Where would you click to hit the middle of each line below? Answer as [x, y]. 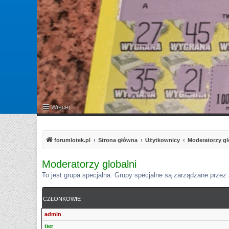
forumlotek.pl [72, 140]
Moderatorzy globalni [89, 164]
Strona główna [118, 140]
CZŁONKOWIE [62, 199]
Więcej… [64, 108]
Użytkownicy [163, 140]
